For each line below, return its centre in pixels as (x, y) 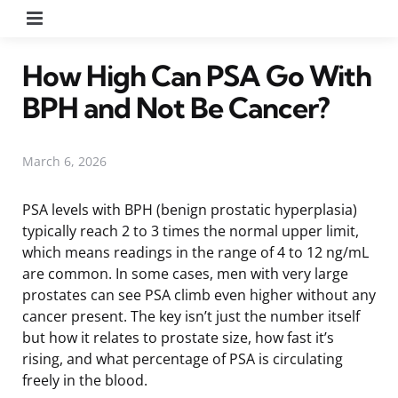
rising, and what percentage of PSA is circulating (183, 358)
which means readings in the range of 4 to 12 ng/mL (195, 252)
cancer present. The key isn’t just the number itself (191, 316)
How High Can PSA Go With (197, 75)
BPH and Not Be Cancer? (176, 107)
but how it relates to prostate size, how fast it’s (178, 337)
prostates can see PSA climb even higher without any (199, 295)
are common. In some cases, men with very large (185, 273)
